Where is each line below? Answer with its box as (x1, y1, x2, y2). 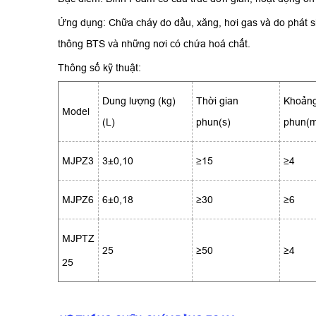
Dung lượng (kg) (102, 95, 176, 107)
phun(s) (196, 116, 231, 128)
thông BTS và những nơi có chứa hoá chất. (58, 38, 250, 50)
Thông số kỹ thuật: (58, 62, 141, 74)
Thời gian (196, 95, 238, 107)
